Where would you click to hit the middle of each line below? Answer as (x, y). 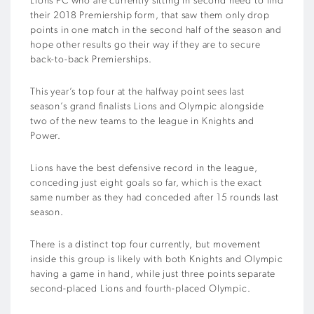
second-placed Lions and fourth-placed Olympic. (141, 289)
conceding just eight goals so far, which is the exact (146, 183)
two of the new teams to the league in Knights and (143, 121)
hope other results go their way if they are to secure (145, 45)
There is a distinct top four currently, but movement (145, 245)
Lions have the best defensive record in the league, (144, 168)
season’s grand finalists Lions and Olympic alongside (147, 107)
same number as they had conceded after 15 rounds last (155, 198)
